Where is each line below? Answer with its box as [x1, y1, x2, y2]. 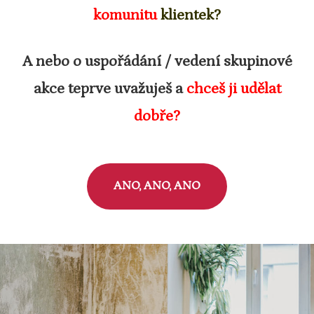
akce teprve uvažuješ [33, 79, 175, 97]
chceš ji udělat [186, 79, 281, 97]
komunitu [93, 6, 157, 25]
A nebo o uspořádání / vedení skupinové [22, 52, 292, 70]
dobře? [134, 107, 180, 125]
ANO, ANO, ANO [114, 179, 200, 193]
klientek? [157, 6, 221, 25]
